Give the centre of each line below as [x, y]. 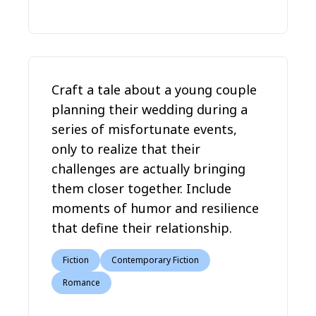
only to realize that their [126, 149]
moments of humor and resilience [155, 208]
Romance [81, 282]
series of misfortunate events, [144, 129]
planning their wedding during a [150, 109]
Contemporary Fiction [155, 260]
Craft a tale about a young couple [154, 90]
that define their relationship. [142, 228]
